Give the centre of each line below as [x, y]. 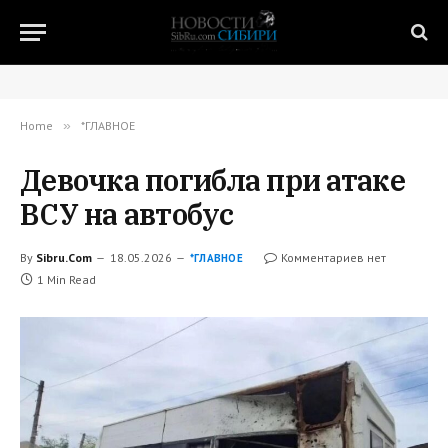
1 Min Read [66, 279]
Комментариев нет [333, 257]
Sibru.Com [64, 257]
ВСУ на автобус [126, 214]
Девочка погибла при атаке [212, 180]
